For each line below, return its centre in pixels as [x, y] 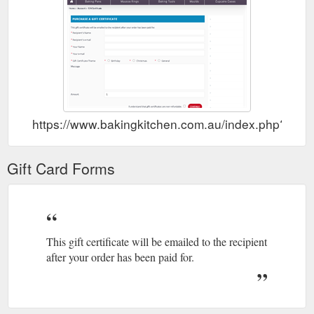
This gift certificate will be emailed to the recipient [157, 241]
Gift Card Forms [61, 168]
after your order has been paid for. [120, 257]
